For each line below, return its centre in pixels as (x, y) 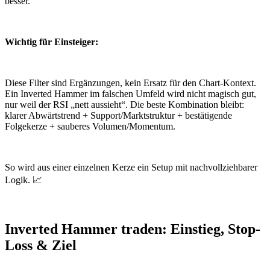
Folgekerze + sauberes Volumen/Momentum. (90, 126)
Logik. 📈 (24, 180)
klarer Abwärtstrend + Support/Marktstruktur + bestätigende (118, 115)
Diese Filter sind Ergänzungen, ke (69, 83)
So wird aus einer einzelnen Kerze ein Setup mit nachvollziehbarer (131, 167)
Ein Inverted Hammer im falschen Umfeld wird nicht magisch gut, (130, 93)
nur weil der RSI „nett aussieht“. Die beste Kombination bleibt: (124, 104)
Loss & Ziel (41, 246)
